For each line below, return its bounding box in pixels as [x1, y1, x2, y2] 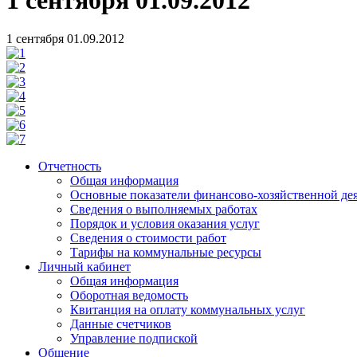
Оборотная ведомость [70, 288, 188, 303]
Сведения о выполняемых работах [70, 202, 257, 217]
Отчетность [38, 159, 101, 174]
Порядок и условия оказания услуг [70, 217, 260, 231]
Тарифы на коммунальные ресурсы [70, 245, 261, 260]
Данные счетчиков [70, 317, 171, 331]
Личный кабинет [38, 260, 131, 274]
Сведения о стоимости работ [70, 231, 226, 245]
